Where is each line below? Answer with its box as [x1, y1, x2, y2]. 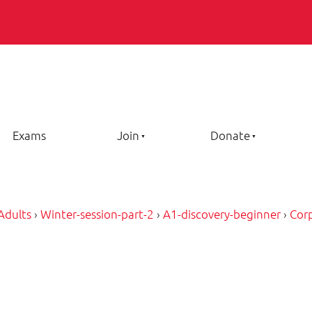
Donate [210, 127, 250, 143]
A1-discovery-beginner [163, 206, 281, 222]
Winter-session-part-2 [40, 206, 154, 222]
